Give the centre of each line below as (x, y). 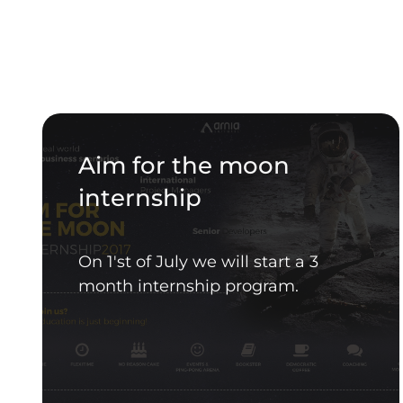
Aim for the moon (184, 166)
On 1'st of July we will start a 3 (198, 262)
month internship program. (188, 287)
